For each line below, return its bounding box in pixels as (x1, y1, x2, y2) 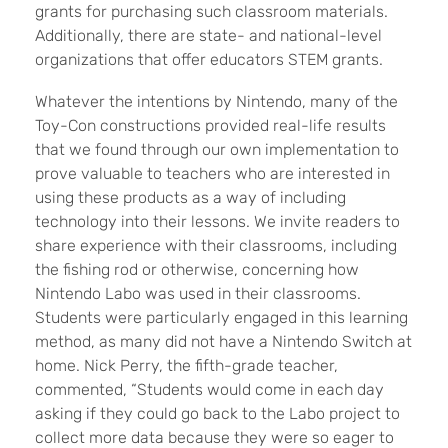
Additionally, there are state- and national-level (35, 25, 382, 45)
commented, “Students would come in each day (35, 379, 384, 399)
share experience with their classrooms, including (35, 235, 397, 255)
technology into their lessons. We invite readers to (35, 211, 400, 231)
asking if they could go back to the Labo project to (35, 403, 400, 423)
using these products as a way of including (35, 187, 346, 207)
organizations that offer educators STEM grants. (35, 49, 383, 69)
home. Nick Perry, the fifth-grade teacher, (35, 355, 338, 375)
